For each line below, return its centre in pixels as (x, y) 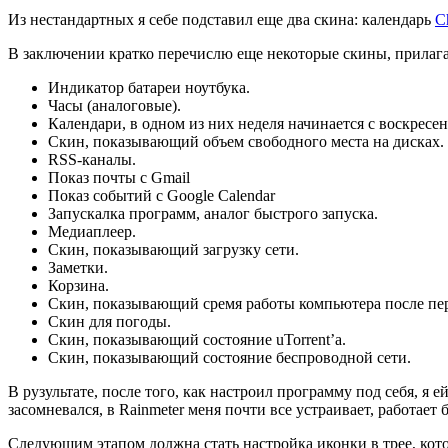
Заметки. (78, 267)
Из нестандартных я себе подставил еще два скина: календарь (221, 19)
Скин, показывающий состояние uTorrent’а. (197, 339)
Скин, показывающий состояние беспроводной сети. (229, 357)
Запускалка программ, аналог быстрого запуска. (213, 213)
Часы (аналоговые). (114, 105)
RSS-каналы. (92, 159)
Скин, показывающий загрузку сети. (173, 249)
